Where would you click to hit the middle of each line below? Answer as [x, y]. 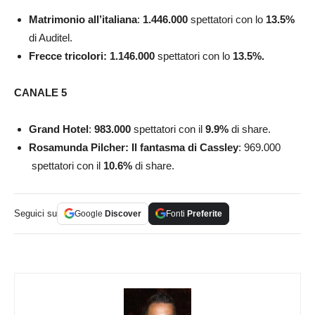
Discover [123, 213]
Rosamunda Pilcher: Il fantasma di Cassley [134, 147]
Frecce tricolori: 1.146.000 [93, 56]
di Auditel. [51, 37]
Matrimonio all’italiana [83, 19]
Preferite [205, 213]
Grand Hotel [59, 129]
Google [90, 213]
